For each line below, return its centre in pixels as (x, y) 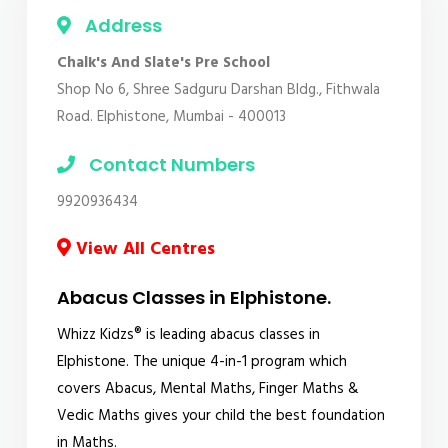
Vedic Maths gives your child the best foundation (220, 416)
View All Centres (142, 250)
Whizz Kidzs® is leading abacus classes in (188, 335)
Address (121, 26)
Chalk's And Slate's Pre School (163, 63)
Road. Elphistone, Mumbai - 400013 (171, 117)
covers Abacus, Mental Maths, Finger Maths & (207, 389)
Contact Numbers (169, 165)
